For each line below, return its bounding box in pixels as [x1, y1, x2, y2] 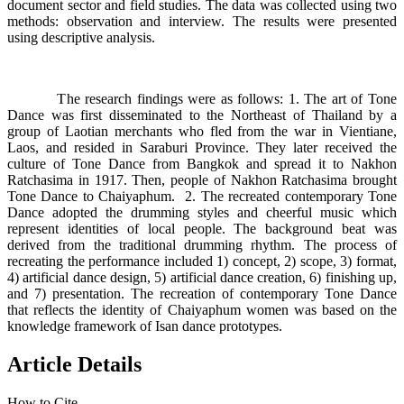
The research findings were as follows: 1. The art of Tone [7, 91, 397, 107]
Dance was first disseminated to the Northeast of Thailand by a [7, 107, 397, 124]
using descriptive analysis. [7, 30, 155, 46]
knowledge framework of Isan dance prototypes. [7, 318, 282, 335]
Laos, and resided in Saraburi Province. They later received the [7, 140, 397, 156]
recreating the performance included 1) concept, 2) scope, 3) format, [7, 253, 397, 270]
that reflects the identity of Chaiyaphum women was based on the [7, 302, 397, 318]
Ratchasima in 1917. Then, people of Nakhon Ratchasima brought [7, 172, 397, 188]
